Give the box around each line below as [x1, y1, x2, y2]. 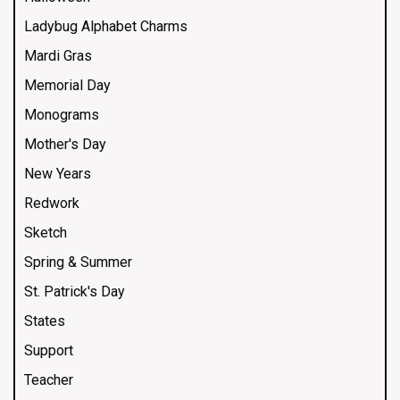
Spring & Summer [24, 253, 132, 271]
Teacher [24, 371, 73, 388]
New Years [24, 164, 91, 182]
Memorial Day [24, 76, 111, 94]
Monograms [24, 105, 99, 123]
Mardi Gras [24, 46, 92, 64]
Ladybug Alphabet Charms [24, 17, 187, 35]
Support [24, 341, 73, 359]
